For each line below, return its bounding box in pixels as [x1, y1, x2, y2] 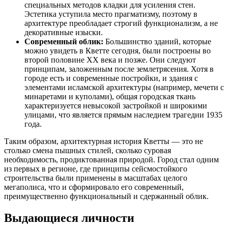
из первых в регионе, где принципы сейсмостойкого [4, 164, 187, 174]
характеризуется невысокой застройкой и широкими [24, 101, 207, 110]
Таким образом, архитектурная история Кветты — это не [4, 137, 203, 146]
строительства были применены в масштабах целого [4, 174, 187, 183]
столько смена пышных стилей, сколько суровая [4, 146, 171, 155]
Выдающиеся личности [4, 211, 134, 224]
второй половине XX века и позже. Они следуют [24, 55, 196, 65]
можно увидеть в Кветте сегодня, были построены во [24, 46, 211, 55]
